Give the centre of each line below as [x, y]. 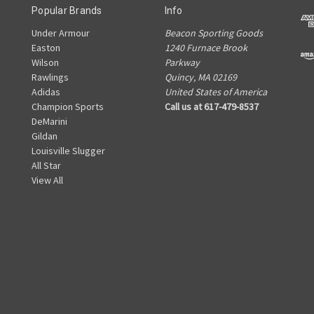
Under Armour [61, 33]
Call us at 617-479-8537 [211, 107]
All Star [46, 166]
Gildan [45, 136]
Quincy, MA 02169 [200, 77]
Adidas [46, 92]
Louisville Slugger [68, 151]
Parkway [182, 63]
